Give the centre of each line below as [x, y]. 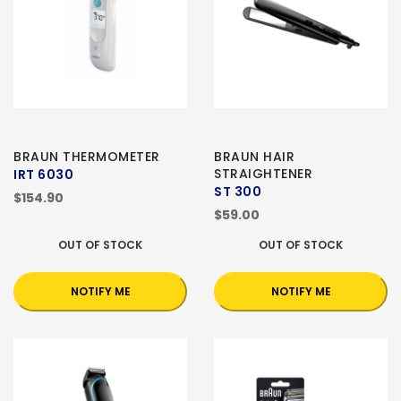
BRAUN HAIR [254, 157]
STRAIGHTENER [263, 174]
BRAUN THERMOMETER [87, 157]
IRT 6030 [43, 175]
